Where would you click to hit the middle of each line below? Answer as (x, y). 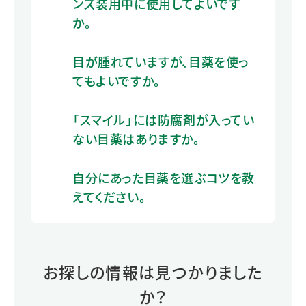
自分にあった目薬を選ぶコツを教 (164, 177)
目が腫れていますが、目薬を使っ (161, 61)
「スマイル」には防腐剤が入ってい (164, 119)
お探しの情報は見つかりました (153, 272)
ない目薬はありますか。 (136, 138)
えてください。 (109, 196)
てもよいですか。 (116, 80)
